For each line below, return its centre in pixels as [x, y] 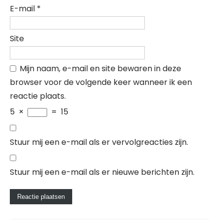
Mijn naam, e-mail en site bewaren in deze [100, 69]
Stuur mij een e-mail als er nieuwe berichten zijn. [102, 172]
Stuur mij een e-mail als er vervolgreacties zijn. [99, 142]
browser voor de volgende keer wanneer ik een [101, 82]
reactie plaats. [38, 96]
